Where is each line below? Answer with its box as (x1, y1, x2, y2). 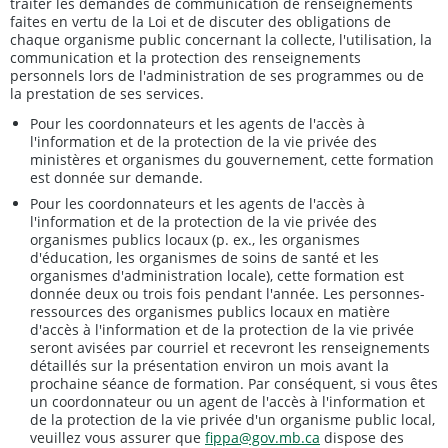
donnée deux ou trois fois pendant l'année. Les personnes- (30, 283, 425, 303)
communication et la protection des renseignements (10, 47, 361, 67)
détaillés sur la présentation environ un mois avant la (30, 355, 389, 375)
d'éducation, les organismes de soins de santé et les (30, 247, 379, 267)
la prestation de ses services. (10, 83, 204, 103)
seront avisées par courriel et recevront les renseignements (30, 337, 430, 357)
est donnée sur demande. (30, 167, 203, 187)
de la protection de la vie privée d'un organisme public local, (30, 409, 435, 429)
